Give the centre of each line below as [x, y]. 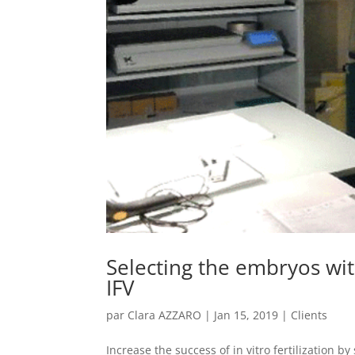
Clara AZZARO [165, 315]
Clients [309, 315]
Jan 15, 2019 [246, 315]
